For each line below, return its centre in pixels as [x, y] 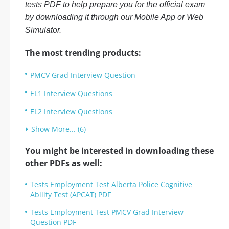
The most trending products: [83, 53]
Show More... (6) [59, 129]
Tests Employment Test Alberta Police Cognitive [111, 184]
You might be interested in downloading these [119, 151]
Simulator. [43, 30]
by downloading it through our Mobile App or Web [114, 17]
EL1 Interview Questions [71, 93]
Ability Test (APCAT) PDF [71, 194]
